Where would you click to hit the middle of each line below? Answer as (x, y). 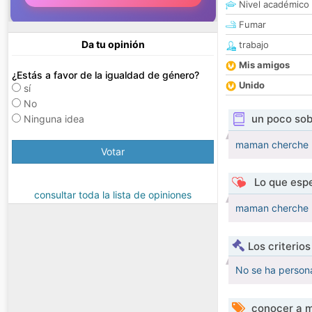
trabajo (252, 45)
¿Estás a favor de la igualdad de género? (106, 75)
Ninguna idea (54, 119)
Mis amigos (264, 65)
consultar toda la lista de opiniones (113, 195)
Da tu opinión (113, 45)
